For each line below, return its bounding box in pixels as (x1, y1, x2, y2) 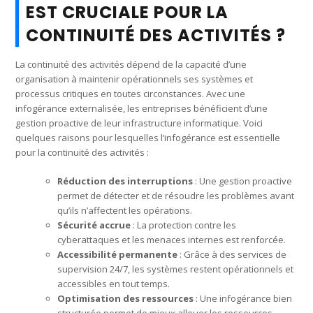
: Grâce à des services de (177, 247, 287, 261)
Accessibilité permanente (57, 247, 178, 261)
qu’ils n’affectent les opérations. (57, 203, 193, 217)
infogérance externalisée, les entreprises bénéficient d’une (15, 101, 268, 115)
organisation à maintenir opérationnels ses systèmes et (15, 72, 254, 85)
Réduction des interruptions (57, 174, 194, 187)
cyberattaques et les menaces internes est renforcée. (57, 233, 286, 246)
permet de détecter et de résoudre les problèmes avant (57, 189, 295, 202)
